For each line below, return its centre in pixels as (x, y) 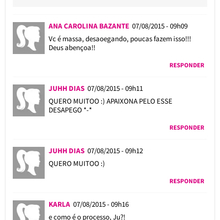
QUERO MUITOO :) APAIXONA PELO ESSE (110, 101)
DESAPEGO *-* (70, 110)
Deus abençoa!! (72, 47)
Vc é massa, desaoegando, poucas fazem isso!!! (120, 38)
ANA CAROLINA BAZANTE (89, 26)
